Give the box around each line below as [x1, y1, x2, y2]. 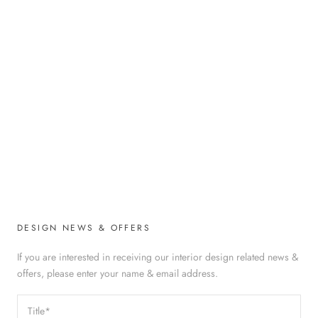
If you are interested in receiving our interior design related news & [17, 249, 298, 264]
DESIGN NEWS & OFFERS [17, 221, 150, 234]
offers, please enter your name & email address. [17, 265, 218, 280]
